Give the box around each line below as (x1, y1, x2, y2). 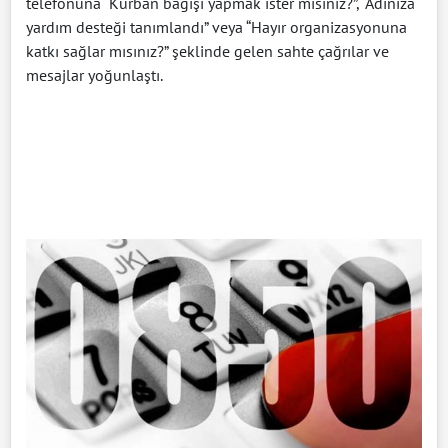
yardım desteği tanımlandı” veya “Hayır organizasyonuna (26, 16, 407, 37)
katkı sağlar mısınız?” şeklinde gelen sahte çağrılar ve (26, 40, 389, 61)
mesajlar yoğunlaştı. (26, 64, 163, 85)
